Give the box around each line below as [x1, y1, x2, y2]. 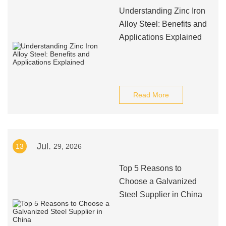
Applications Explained [119, 33, 202, 41]
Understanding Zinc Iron [119, 7, 205, 15]
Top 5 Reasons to [119, 164, 182, 173]
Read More [133, 91, 169, 99]
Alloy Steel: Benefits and [119, 20, 207, 28]
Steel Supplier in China [119, 190, 202, 199]
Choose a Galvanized [119, 177, 197, 186]
